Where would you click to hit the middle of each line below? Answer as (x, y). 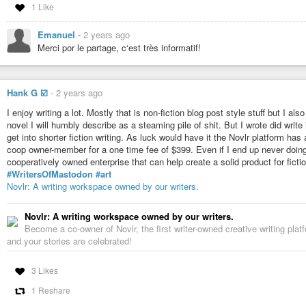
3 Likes (44, 270)
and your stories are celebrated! (69, 241)
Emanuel (58, 34)
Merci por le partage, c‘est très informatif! (119, 47)
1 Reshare (51, 290)
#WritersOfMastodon (50, 174)
